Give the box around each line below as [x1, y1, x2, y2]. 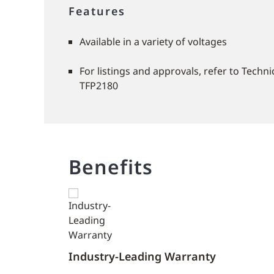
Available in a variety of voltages [80, 35, 227, 48]
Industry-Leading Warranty [68, 249, 216, 264]
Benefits [68, 154, 153, 180]
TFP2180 [80, 79, 118, 92]
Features [68, 4, 125, 18]
